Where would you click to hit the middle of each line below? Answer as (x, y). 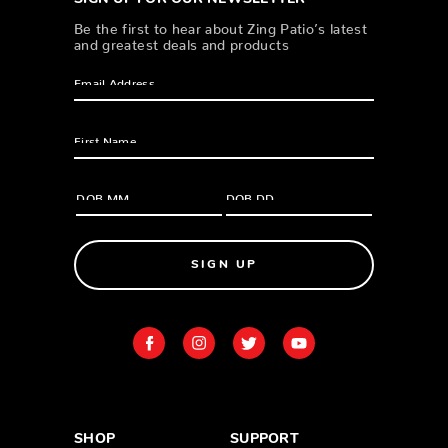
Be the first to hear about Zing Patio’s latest (221, 25)
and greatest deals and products (181, 41)
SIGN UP (224, 265)
